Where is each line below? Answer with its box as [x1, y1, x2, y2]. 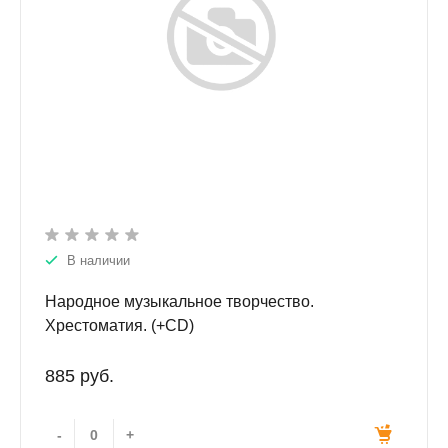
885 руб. [45, 366, 114, 387]
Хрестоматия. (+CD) [45, 317, 194, 335]
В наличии [67, 253, 130, 269]
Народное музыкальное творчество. [45, 293, 314, 311]
